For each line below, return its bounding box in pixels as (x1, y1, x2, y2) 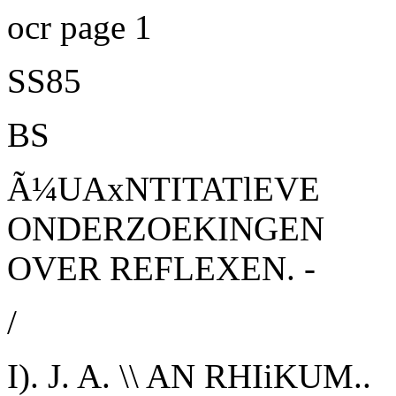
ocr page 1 (7, 8, 152, 46)
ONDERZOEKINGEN (7, 209, 324, 247)
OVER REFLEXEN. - (7, 249, 316, 287)
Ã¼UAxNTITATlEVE (7, 170, 320, 208)
